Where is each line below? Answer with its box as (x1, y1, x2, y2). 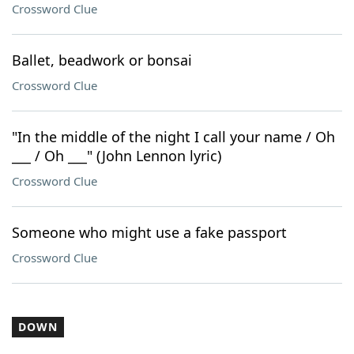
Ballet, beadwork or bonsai (12, 51, 192, 70)
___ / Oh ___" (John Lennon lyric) (12, 146, 221, 165)
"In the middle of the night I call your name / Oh (12, 127, 335, 146)
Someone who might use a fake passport (12, 223, 287, 242)
